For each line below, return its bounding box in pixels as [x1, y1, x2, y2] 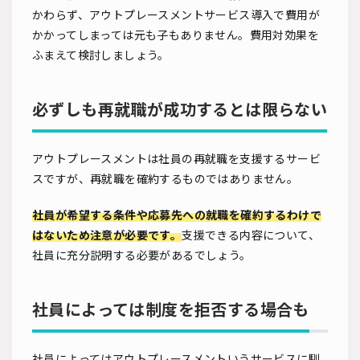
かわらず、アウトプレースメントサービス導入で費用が [32, 8, 320, 22]
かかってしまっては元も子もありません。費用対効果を [32, 28, 319, 43]
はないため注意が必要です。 [32, 228, 182, 243]
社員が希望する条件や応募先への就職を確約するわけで [32, 208, 321, 223]
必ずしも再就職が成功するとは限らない [32, 100, 328, 120]
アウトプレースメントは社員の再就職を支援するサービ [32, 152, 321, 166]
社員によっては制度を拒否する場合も [32, 300, 309, 320]
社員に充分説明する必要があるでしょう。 [32, 248, 252, 263]
